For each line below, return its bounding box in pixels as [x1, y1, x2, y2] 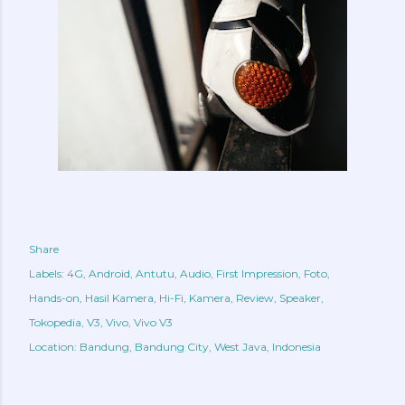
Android [89, 266, 130, 280]
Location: [29, 339, 80, 353]
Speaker [279, 290, 321, 305]
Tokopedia [29, 315, 81, 329]
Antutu [136, 266, 174, 280]
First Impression [216, 266, 298, 280]
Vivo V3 [134, 315, 173, 329]
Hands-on [29, 290, 80, 305]
